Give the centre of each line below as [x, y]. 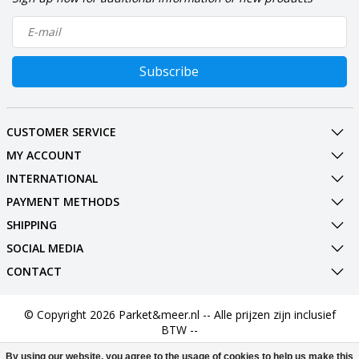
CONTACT [34, 271]
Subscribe [169, 71]
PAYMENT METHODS [63, 201]
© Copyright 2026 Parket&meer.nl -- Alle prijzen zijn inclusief [179, 314]
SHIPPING [31, 224]
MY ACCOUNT [44, 155]
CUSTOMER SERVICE [61, 131]
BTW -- [179, 329]
